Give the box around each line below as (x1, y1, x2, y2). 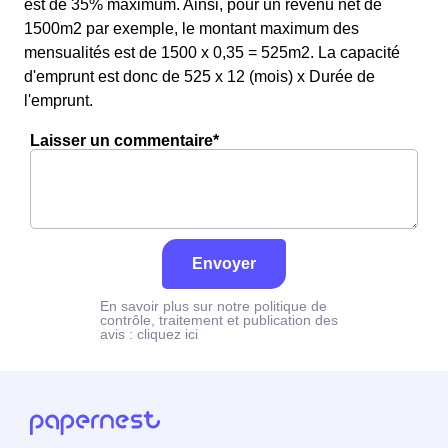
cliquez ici (137, 326, 198, 342)
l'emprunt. (24, 92, 93, 109)
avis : (100, 326, 137, 342)
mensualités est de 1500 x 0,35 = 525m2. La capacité (24, 44, 400, 61)
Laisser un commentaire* (30, 132, 219, 149)
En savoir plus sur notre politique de (100, 298, 327, 314)
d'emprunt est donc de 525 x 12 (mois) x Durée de (24, 68, 375, 85)
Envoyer (192, 255, 256, 272)
